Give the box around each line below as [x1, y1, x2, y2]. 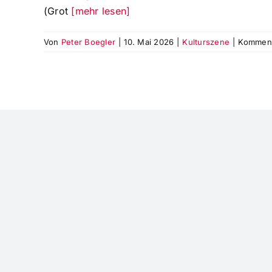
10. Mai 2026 [124, 37, 174, 47]
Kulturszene [182, 37, 230, 47]
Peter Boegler [61, 37, 116, 47]
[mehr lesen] [71, 5, 131, 18]
